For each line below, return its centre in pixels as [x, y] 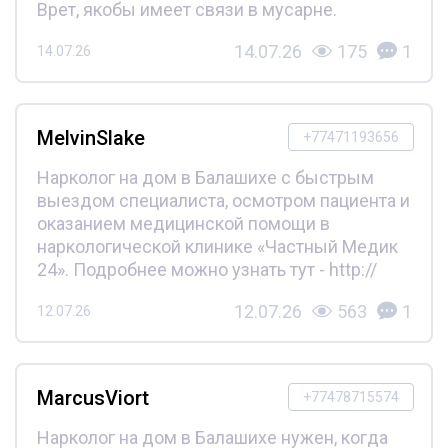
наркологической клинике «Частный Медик [217, 246]
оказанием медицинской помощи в [183, 223]
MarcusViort [92, 397]
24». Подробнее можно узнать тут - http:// [206, 269]
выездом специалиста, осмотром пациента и [223, 200]
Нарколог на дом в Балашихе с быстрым [205, 177]
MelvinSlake [90, 137]
